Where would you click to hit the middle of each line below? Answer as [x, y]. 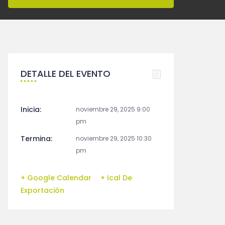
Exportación [42, 190]
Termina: [36, 139]
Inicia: [31, 109]
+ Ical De [116, 178]
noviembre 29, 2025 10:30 [114, 138]
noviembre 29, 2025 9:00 [113, 109]
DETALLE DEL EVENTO [66, 74]
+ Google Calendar [56, 178]
